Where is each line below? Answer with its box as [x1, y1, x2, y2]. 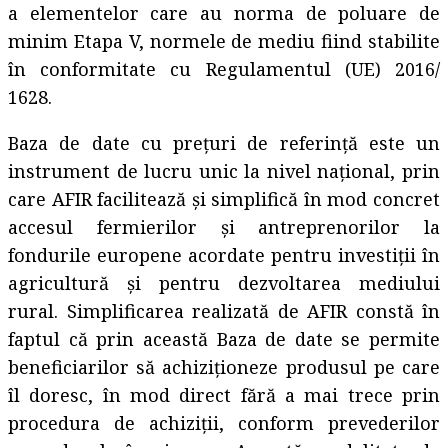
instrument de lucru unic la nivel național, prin [8, 158, 440, 183]
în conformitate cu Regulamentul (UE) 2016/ [8, 56, 440, 81]
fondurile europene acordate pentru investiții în [8, 242, 440, 267]
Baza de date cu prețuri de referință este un [8, 130, 440, 155]
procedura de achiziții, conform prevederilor [8, 410, 440, 435]
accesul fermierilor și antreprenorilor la [8, 214, 440, 239]
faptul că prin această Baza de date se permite [8, 326, 440, 351]
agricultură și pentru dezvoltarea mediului [8, 270, 440, 295]
